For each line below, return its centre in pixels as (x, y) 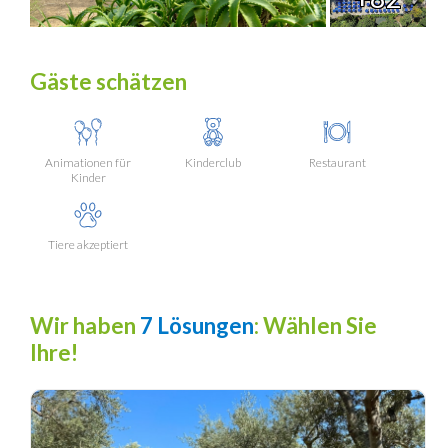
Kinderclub (212, 162)
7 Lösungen (197, 326)
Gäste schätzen (108, 81)
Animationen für (88, 162)
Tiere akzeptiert (88, 245)
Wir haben (85, 326)
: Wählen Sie (315, 326)
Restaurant (337, 162)
